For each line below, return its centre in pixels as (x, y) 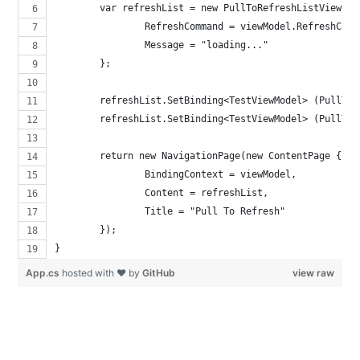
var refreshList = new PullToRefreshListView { (227, 8)
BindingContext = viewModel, (221, 174)
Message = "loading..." (207, 45)
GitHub (159, 272)
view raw (313, 272)
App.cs (44, 272)
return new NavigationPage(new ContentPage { (224, 155)
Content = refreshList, (207, 192)
